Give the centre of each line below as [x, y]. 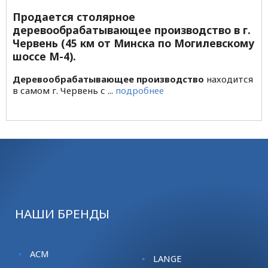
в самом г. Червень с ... [64, 90]
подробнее [140, 90]
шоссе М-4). [44, 57]
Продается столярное [74, 17]
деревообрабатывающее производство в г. [132, 30]
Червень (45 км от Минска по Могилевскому [133, 43]
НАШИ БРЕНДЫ [62, 213]
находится [229, 79]
